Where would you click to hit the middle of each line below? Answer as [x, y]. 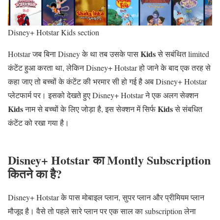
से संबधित [188, 109]
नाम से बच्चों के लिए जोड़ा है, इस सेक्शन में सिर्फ [90, 109]
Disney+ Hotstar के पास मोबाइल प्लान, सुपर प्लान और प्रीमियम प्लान [106, 197]
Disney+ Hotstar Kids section [54, 32]
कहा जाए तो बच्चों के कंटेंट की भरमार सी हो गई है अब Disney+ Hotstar [107, 82]
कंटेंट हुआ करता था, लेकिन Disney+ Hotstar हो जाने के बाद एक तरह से [109, 68]
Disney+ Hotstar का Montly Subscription [109, 160]
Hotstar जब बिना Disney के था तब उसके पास [74, 54]
